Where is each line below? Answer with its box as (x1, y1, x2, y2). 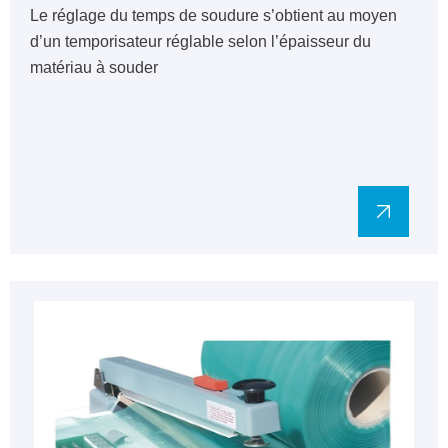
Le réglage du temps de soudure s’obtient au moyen (30, 7, 397, 24)
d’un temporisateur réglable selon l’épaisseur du (30, 33, 371, 50)
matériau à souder (30, 59, 158, 76)
